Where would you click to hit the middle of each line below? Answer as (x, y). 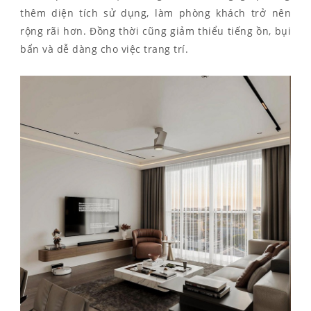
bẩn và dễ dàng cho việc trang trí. (104, 49)
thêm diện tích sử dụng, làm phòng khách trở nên (155, 13)
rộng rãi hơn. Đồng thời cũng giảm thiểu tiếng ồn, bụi (155, 31)
